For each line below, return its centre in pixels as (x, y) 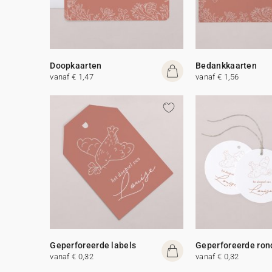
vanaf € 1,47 (72, 76)
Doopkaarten (76, 65)
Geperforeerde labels (93, 245)
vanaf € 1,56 (217, 76)
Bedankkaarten (226, 65)
